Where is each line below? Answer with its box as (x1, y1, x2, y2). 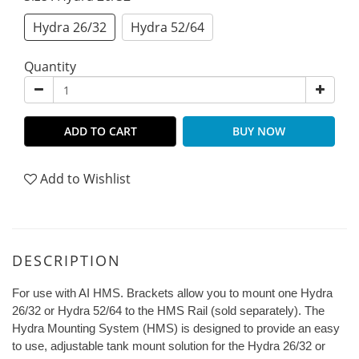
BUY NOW (232, 123, 285, 139)
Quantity (24, 58, 76, 75)
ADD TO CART (63, 123, 137, 139)
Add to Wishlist (40, 170, 131, 188)
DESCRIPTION (12, 251, 121, 270)
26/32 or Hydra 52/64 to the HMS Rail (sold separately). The (12, 305, 325, 317)
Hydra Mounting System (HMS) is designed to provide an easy (12, 322, 340, 335)
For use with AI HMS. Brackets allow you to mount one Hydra (12, 287, 333, 300)
